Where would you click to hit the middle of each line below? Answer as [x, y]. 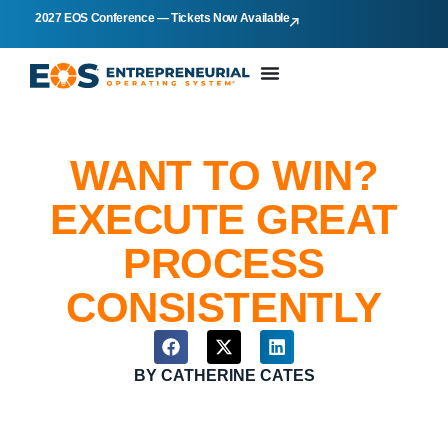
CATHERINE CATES [235, 376]
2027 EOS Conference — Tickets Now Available [162, 18]
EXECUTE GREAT [224, 220]
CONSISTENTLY [224, 308]
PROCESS [224, 264]
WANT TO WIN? [224, 176]
